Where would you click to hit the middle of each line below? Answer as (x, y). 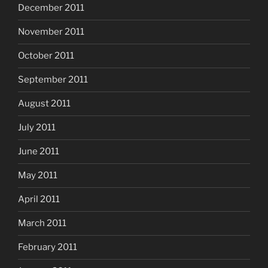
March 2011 (42, 223)
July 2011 (37, 128)
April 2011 (39, 200)
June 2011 (39, 152)
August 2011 (44, 104)
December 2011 (51, 8)
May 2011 (38, 176)
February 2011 (48, 247)
